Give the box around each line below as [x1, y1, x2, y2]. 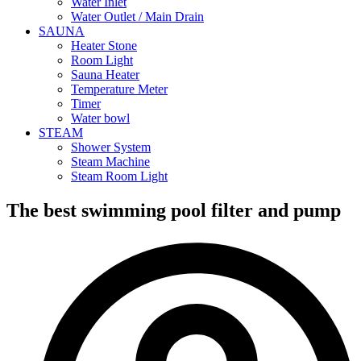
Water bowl [71, 111, 130, 125]
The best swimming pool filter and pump [6, 199, 341, 221]
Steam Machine [71, 155, 150, 168]
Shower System [71, 140, 151, 154]
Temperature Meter [71, 82, 168, 96]
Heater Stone [71, 39, 137, 52]
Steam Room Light [71, 169, 168, 183]
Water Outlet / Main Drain [71, 10, 204, 23]
